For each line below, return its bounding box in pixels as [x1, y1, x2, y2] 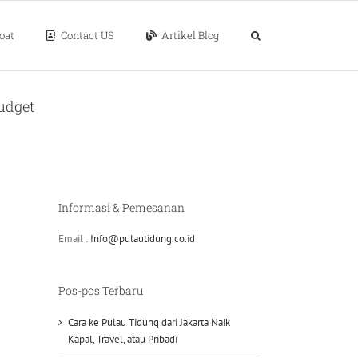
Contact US [60, 28, 114, 42]
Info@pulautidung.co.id [90, 232, 195, 246]
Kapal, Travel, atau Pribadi [68, 332, 177, 346]
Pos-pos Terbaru [58, 283, 143, 299]
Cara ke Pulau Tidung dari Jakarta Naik [68, 315, 230, 329]
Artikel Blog [161, 28, 219, 42]
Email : [58, 232, 90, 246]
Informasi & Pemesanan [58, 199, 185, 215]
